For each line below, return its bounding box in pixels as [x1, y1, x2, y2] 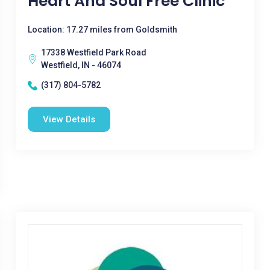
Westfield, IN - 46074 [40, 60, 121, 70]
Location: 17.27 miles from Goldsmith [27, 25, 177, 34]
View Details [42, 114, 95, 125]
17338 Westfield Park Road [40, 48, 146, 57]
